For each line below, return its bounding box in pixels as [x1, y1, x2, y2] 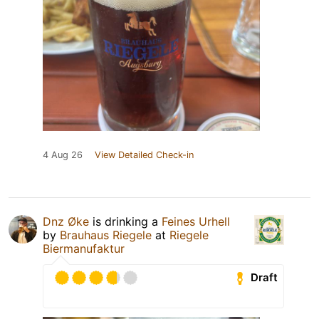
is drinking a [89, 214, 162, 229]
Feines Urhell [162, 214, 230, 229]
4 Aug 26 [43, 149, 83, 160]
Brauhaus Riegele [60, 227, 152, 242]
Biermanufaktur [43, 241, 125, 256]
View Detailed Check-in [95, 149, 194, 160]
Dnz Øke [43, 214, 89, 229]
